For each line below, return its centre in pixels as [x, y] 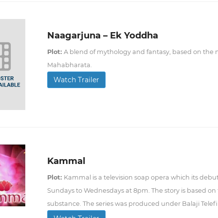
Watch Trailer [76, 80]
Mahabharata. [69, 65]
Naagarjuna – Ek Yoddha [102, 35]
